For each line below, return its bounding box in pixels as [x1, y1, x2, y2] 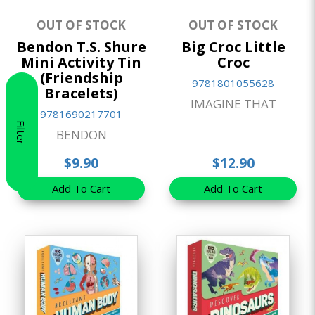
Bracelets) [44, 83, 118, 103]
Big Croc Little [181, 37, 285, 56]
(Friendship [39, 67, 123, 87]
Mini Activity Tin [21, 52, 141, 72]
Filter [14, 120, 28, 145]
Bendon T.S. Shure [16, 37, 146, 56]
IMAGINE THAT [190, 95, 276, 112]
